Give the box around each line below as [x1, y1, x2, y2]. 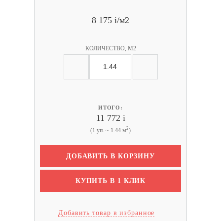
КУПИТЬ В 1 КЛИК [75, 177, 146, 184]
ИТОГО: [98, 105, 123, 110]
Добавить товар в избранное [58, 209, 155, 217]
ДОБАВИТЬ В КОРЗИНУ [66, 152, 155, 160]
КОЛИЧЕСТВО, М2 [85, 45, 136, 52]
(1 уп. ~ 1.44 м [90, 127, 126, 134]
